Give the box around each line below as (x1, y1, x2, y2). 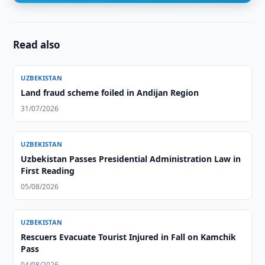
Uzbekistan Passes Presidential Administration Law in (21, 153, 241, 164)
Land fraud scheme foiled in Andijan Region (21, 87, 199, 98)
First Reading (21, 165, 75, 176)
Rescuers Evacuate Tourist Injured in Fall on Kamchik (21, 231, 237, 243)
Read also (13, 38, 61, 51)
